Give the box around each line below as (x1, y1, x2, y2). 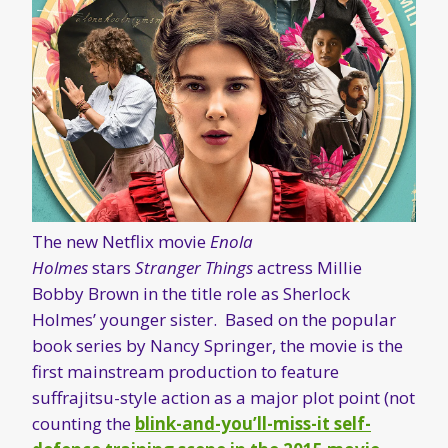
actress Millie (253, 255, 362, 279)
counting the (32, 411, 135, 435)
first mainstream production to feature (32, 359, 339, 383)
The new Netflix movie (32, 229, 210, 253)
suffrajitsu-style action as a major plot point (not (32, 385, 415, 409)
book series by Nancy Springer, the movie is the (32, 333, 403, 357)
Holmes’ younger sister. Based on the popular (32, 307, 396, 331)
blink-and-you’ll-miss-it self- (135, 411, 371, 435)
